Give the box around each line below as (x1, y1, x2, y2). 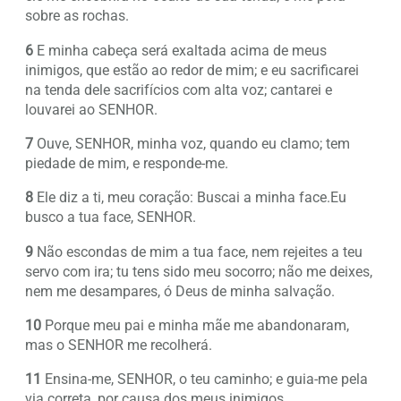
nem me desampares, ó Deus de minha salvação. (25, 282, 335, 300)
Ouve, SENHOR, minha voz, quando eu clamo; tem (33, 135, 350, 153)
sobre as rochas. (25, 7, 129, 25)
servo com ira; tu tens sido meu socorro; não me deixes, (25, 262, 372, 280)
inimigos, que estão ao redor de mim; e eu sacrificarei (25, 61, 359, 79)
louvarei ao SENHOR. (25, 100, 158, 118)
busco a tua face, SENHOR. (25, 209, 196, 226)
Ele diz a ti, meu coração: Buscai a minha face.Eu (33, 189, 346, 207)
